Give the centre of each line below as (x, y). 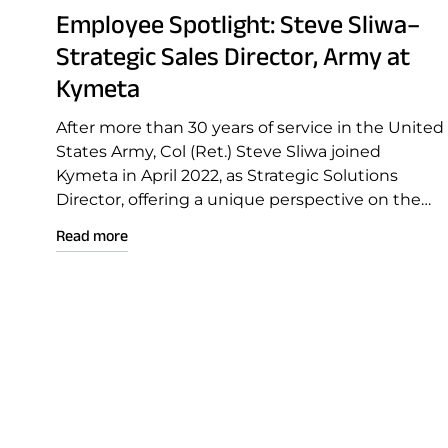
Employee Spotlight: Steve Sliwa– (238, 24)
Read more (92, 235)
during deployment (135, 247)
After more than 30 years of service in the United (250, 127)
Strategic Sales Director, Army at (233, 56)
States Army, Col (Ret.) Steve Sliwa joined (218, 151)
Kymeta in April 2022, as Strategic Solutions (227, 175)
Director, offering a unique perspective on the (238, 199)
